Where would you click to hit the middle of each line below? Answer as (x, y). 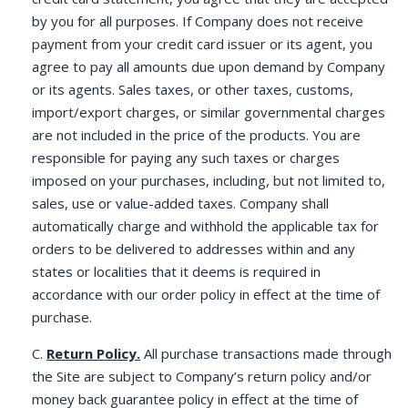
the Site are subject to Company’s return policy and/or (202, 376)
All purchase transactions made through (266, 353)
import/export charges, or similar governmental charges (209, 112)
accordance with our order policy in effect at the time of (206, 294)
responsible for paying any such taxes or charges (186, 158)
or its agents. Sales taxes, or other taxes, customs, (193, 89)
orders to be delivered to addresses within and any (194, 249)
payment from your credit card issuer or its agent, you (202, 44)
